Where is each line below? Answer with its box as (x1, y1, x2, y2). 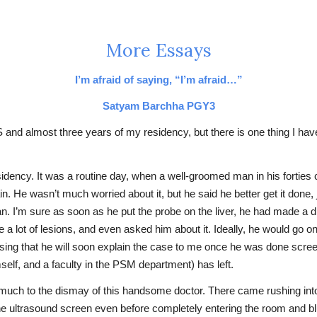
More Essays (105, 39, 212, 62)
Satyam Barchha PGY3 (102, 100, 215, 112)
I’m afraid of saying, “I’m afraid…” (74, 74, 243, 86)
